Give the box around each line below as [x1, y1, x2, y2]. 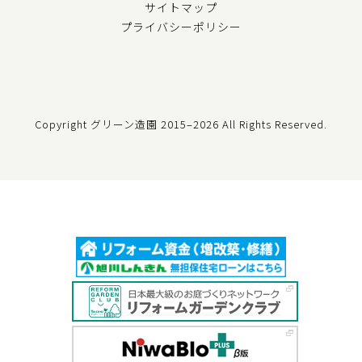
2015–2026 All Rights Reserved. [161, 116, 327, 133]
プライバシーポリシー [120, 19, 242, 36]
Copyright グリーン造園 [35, 116, 161, 133]
